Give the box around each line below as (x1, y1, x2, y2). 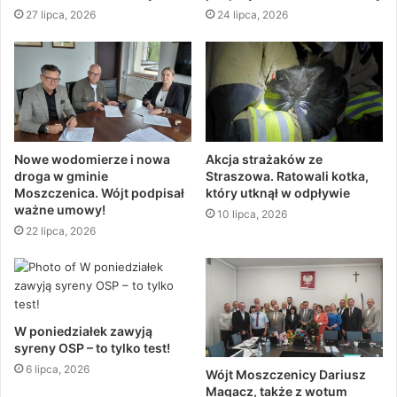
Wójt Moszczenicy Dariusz (206, 367, 366, 383)
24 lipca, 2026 (217, 7, 288, 21)
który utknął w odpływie (206, 184, 350, 200)
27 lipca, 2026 (26, 7, 96, 21)
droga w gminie (14, 167, 108, 183)
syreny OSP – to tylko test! (14, 339, 170, 355)
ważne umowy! (14, 201, 105, 217)
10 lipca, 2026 (217, 206, 287, 221)
